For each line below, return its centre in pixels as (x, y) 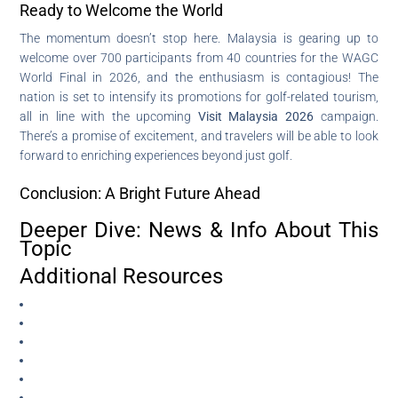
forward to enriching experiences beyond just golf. (156, 155)
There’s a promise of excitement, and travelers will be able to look (199, 135)
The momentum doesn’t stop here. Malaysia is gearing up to (199, 38)
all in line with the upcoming (109, 116)
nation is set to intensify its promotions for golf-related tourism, (199, 96)
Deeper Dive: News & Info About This (199, 230)
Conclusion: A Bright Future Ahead (140, 193)
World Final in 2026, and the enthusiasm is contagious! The (199, 77)
